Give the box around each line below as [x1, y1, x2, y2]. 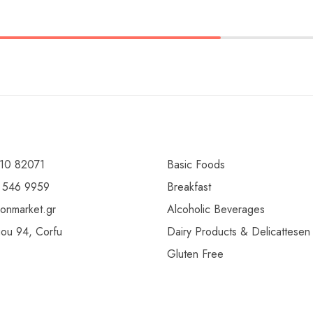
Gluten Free [167, 245, 224, 262]
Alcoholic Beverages [167, 201, 265, 217]
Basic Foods [167, 156, 225, 173]
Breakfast [167, 178, 211, 195]
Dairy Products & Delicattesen [167, 223, 310, 240]
